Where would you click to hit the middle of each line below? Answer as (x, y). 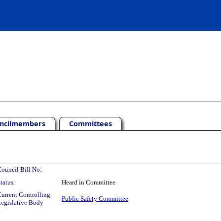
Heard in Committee (89, 182)
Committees (91, 124)
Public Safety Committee (95, 199)
